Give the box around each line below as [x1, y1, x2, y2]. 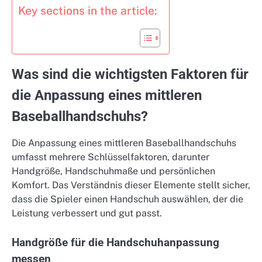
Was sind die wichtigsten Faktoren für [12, 66, 249, 83]
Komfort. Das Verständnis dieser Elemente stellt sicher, [12, 180, 250, 191]
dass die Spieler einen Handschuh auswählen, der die [12, 194, 243, 205]
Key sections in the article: [18, 4, 157, 18]
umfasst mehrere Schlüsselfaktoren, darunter [12, 151, 209, 163]
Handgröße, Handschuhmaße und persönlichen [12, 166, 215, 177]
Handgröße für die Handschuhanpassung [12, 236, 219, 250]
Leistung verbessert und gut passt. [12, 208, 162, 219]
